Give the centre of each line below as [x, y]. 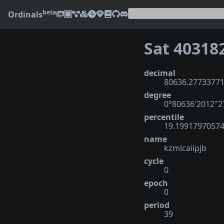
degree [157, 95]
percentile [164, 117]
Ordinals [25, 14]
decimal [160, 73]
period [157, 205]
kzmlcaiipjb [185, 148]
